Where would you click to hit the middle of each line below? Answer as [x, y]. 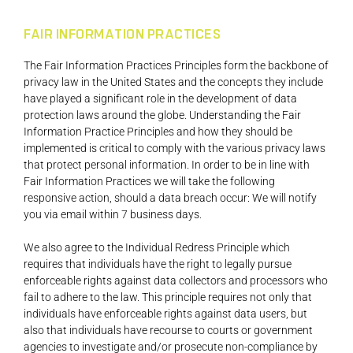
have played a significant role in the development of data [160, 99]
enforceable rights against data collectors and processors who [176, 281]
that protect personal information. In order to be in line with [167, 165]
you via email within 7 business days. [113, 215]
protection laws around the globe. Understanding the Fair [162, 115]
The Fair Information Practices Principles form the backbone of [176, 66]
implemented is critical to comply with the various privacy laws [175, 149]
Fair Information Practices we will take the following [149, 182]
